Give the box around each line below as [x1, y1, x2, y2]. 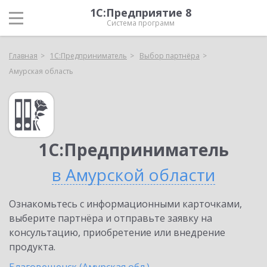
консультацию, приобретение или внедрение [9, 226, 225, 239]
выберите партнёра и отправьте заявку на [9, 212, 212, 225]
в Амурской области [52, 163, 215, 186]
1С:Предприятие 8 [90, 5, 191, 20]
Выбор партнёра [139, 51, 200, 61]
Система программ [107, 18, 175, 28]
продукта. [9, 240, 55, 253]
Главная [9, 51, 38, 61]
